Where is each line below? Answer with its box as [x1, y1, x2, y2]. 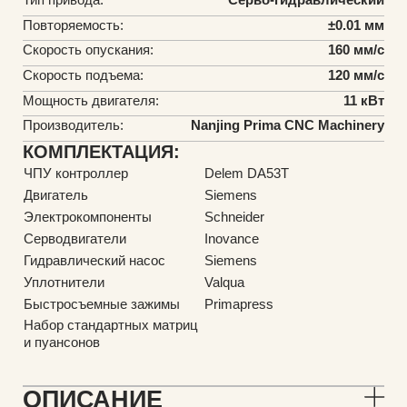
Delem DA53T [203, 165, 289, 182]
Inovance [203, 231, 259, 247]
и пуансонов [23, 334, 100, 351]
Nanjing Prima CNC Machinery [191, 117, 385, 134]
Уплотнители [23, 274, 104, 291]
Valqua [203, 274, 244, 291]
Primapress [203, 296, 273, 313]
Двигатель [23, 187, 88, 203]
